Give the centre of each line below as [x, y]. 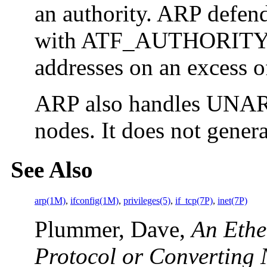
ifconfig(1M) [94, 201]
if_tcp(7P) [194, 201]
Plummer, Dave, [113, 229]
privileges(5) [147, 201]
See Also [52, 170]
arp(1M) [50, 201]
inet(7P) [232, 201]
